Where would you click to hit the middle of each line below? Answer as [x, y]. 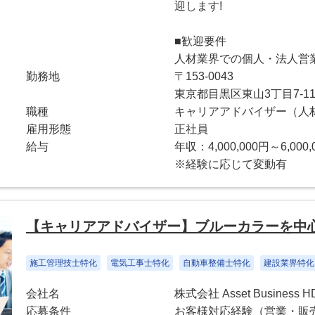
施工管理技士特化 [63, 263]
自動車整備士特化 [216, 263]
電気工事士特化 [140, 263]
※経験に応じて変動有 [231, 164]
